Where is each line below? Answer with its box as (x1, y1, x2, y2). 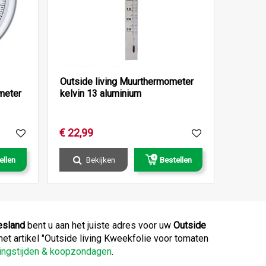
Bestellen (159, 155, 192, 165)
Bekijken (85, 155, 115, 165)
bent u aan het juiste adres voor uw (25, 220, 173, 232)
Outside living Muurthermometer (59, 76, 194, 88)
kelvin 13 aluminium (59, 88, 141, 100)
